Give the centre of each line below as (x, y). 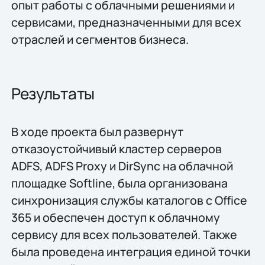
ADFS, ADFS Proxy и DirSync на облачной (122, 166)
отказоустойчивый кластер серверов (116, 148)
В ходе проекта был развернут (97, 131)
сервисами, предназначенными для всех (126, 22)
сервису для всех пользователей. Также (124, 234)
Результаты (53, 93)
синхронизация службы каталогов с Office (129, 200)
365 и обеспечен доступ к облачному (115, 217)
